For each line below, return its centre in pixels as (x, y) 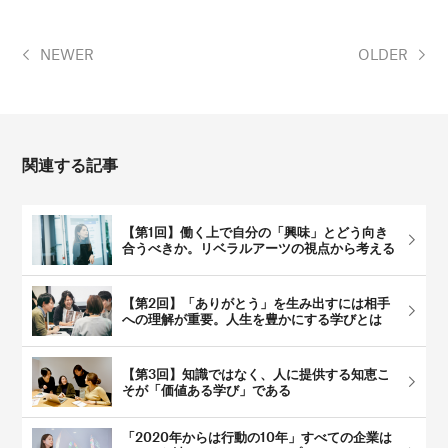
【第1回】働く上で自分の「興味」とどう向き (255, 232)
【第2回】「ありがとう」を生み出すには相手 (256, 303)
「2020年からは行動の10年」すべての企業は (257, 437)
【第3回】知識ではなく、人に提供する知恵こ (256, 374)
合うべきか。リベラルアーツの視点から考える (259, 248)
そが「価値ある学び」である (207, 390)
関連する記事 (70, 164)
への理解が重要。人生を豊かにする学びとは (252, 319)
